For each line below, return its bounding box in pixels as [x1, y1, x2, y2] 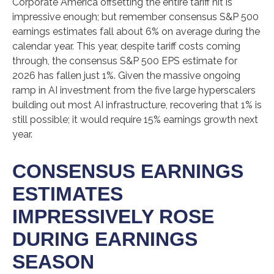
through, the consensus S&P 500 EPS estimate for [12, 54, 237, 67]
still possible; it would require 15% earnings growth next [12, 113, 258, 125]
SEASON [12, 250, 94, 273]
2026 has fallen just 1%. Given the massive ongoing [12, 69, 240, 81]
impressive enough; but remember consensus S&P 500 [12, 10, 259, 23]
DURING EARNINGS [12, 228, 198, 250]
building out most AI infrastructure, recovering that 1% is [12, 98, 262, 111]
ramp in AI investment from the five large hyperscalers [12, 84, 256, 96]
